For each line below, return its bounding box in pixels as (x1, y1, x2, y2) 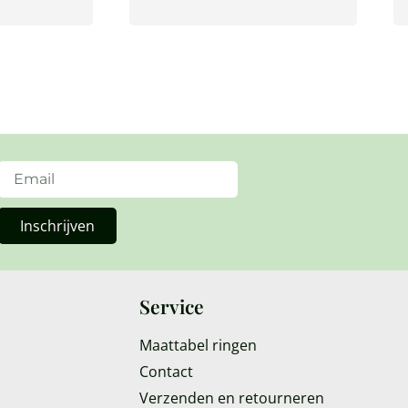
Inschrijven (20, 215, 96, 236)
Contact (138, 361, 193, 382)
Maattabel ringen (138, 334, 257, 355)
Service (138, 292, 204, 319)
